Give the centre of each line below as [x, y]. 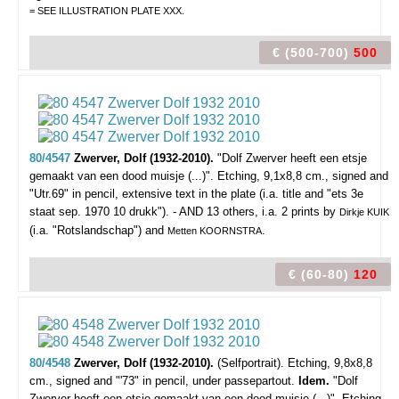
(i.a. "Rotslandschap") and [98, 230]
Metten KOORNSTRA [215, 231]
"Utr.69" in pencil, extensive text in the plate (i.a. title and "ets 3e [196, 194]
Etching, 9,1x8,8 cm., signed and [303, 176]
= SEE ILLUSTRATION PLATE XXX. [107, 11]
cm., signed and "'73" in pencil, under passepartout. [164, 381]
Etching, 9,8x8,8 [330, 363]
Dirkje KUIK [364, 212]
